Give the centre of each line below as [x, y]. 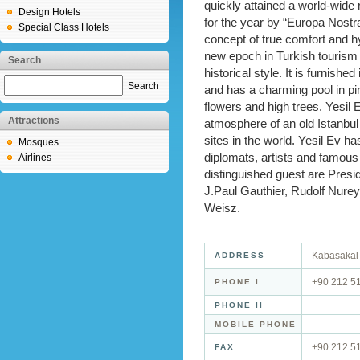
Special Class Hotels [64, 27]
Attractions [34, 121]
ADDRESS [240, 255]
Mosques [39, 142]
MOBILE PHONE [256, 324]
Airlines [35, 157]
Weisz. [222, 208]
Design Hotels [49, 12]
